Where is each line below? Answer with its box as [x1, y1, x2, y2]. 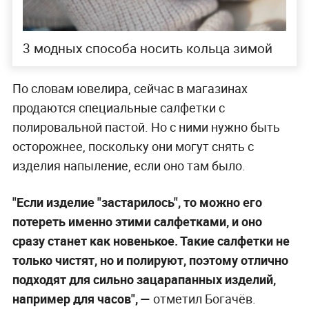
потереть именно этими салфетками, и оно [12, 213, 262, 230]
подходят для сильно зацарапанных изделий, [12, 271, 276, 288]
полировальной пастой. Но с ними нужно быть [12, 119, 280, 136]
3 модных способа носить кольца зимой [22, 39, 272, 58]
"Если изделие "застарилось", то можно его [12, 194, 262, 211]
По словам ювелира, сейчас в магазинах [12, 80, 248, 97]
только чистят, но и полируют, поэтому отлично [12, 252, 288, 269]
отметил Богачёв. [150, 290, 256, 308]
